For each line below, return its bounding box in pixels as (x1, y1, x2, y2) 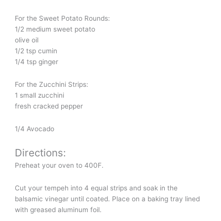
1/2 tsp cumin (15, 46, 57, 55)
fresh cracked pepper (15, 102, 83, 110)
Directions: (15, 146, 66, 159)
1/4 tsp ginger (15, 57, 58, 66)
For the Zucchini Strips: (15, 80, 88, 88)
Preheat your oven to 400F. (15, 161, 104, 169)
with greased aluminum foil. (15, 205, 102, 214)
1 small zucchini (15, 91, 64, 99)
